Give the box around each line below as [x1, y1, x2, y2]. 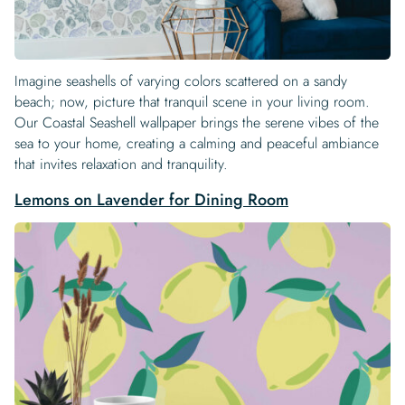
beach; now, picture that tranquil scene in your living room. [14, 91, 370, 113]
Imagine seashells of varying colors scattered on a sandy [14, 71, 347, 92]
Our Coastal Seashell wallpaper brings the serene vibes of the [14, 112, 379, 134]
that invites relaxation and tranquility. [14, 154, 228, 175]
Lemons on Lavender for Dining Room [14, 188, 288, 212]
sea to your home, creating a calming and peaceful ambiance [14, 133, 379, 155]
